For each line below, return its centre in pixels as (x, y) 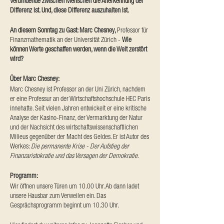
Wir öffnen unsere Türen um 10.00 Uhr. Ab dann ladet (74, 186)
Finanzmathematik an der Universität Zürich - (66, 39)
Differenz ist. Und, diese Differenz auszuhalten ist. (69, 10)
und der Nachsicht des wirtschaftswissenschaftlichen (74, 127)
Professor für (132, 30)
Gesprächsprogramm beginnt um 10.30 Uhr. (64, 205)
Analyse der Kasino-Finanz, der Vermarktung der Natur (76, 117)
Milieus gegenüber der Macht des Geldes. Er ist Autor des (79, 136)
